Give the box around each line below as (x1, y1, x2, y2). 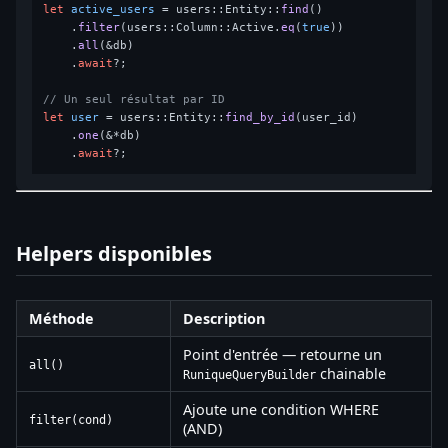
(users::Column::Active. (120, 20, 282, 34)
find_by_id (225, 110, 296, 124)
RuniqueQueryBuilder (183, 367, 316, 382)
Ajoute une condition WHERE (183, 399, 379, 419)
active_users (71, 2, 156, 16)
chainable (316, 363, 386, 383)
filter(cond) (29, 412, 113, 427)
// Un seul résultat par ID (43, 92, 226, 106)
